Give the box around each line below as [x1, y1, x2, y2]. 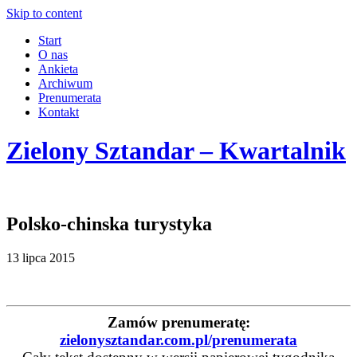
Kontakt [38, 105, 79, 119]
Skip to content [6, 6, 82, 20]
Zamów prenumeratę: [107, 314, 250, 331]
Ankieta [38, 62, 78, 76]
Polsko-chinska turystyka [6, 213, 212, 234]
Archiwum [38, 76, 92, 90]
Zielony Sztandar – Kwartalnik [6, 136, 346, 166]
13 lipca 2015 [6, 250, 75, 265]
